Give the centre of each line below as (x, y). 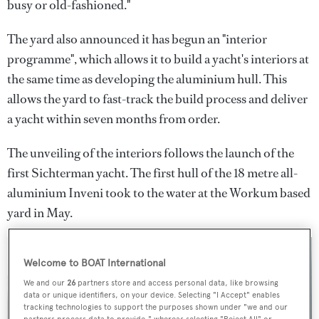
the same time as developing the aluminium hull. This (147, 79)
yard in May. (40, 213)
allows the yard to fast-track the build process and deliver (157, 99)
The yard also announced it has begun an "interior (137, 39)
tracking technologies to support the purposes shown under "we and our (156, 307)
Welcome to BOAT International (95, 263)
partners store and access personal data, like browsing (177, 283)
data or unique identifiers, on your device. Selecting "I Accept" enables (152, 295)
